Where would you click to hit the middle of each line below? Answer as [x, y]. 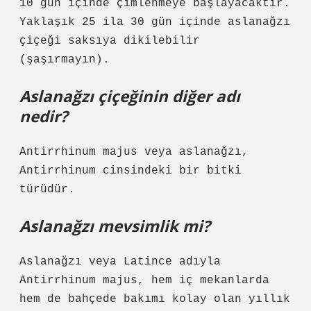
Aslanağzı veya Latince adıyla [120, 262]
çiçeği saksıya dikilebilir [110, 41]
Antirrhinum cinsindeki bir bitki [131, 171]
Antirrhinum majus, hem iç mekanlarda [144, 280]
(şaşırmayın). [65, 60]
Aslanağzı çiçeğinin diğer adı [130, 96]
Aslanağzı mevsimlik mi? [115, 226]
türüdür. [47, 190]
